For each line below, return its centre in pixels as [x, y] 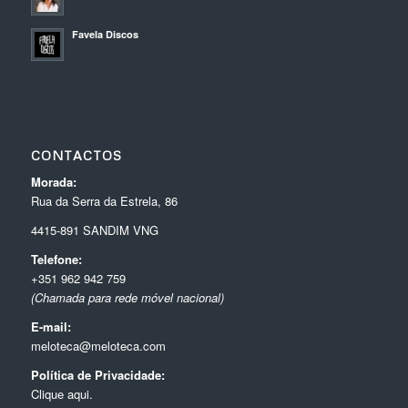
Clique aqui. [61, 393]
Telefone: [56, 259]
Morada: [53, 181]
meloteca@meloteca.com [98, 345]
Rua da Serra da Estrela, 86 [104, 200]
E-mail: [51, 326]
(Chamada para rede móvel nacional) [127, 297]
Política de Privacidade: [97, 374]
